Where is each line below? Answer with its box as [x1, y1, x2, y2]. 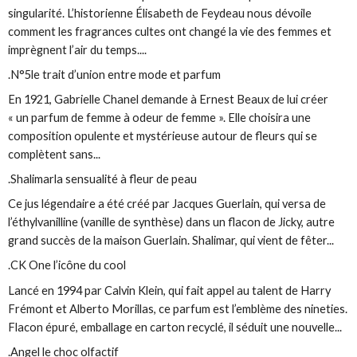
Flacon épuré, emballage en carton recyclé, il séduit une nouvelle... [8, 320, 343, 334]
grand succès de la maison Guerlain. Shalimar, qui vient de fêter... [8, 233, 335, 248]
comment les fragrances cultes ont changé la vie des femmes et [8, 24, 332, 38]
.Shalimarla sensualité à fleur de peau [8, 172, 198, 186]
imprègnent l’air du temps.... [8, 42, 147, 57]
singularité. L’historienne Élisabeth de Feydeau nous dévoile [8, 6, 312, 20]
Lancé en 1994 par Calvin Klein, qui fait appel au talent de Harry [8, 283, 331, 297]
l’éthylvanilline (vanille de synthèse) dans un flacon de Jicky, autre [8, 215, 335, 229]
